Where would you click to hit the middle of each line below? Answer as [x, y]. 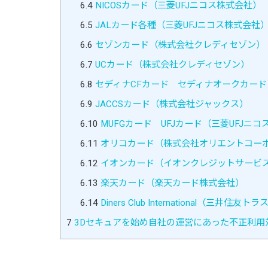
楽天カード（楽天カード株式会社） [171, 183]
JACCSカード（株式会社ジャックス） [170, 104]
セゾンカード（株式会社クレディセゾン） [179, 45]
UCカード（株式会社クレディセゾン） [171, 64]
